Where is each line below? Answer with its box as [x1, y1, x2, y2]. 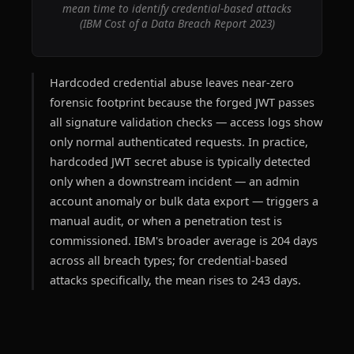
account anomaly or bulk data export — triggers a [50, 194, 318, 209]
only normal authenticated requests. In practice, [50, 134, 308, 149]
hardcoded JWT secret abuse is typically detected [50, 154, 311, 169]
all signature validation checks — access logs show [50, 115, 322, 130]
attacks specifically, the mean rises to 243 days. [50, 273, 301, 288]
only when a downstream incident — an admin [50, 174, 299, 189]
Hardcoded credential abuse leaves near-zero [50, 75, 294, 90]
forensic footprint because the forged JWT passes [50, 95, 314, 110]
